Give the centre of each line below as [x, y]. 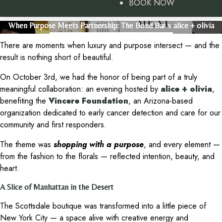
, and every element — [182, 145]
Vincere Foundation [88, 101]
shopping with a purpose [99, 145]
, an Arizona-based [161, 101]
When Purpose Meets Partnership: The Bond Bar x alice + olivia [111, 26]
